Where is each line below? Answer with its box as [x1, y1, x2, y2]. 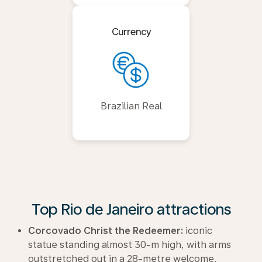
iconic [183, 225, 212, 236]
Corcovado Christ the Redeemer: [28, 225, 183, 236]
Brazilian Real [100, 101, 162, 112]
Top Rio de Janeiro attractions [31, 200, 231, 218]
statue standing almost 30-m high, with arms [28, 239, 231, 250]
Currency [111, 26, 151, 37]
